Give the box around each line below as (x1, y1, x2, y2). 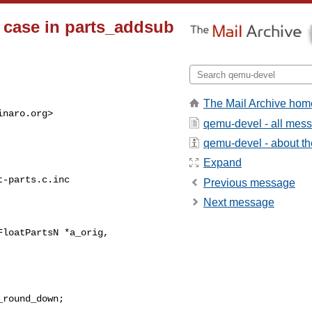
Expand (203, 157, 242, 169)
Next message (203, 196, 274, 209)
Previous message (203, 176, 295, 189)
